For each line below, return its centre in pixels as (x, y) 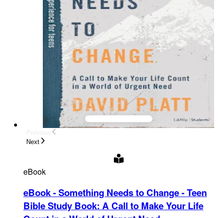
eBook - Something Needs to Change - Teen (115, 193)
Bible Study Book (60, 206)
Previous (39, 133)
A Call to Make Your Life (153, 206)
